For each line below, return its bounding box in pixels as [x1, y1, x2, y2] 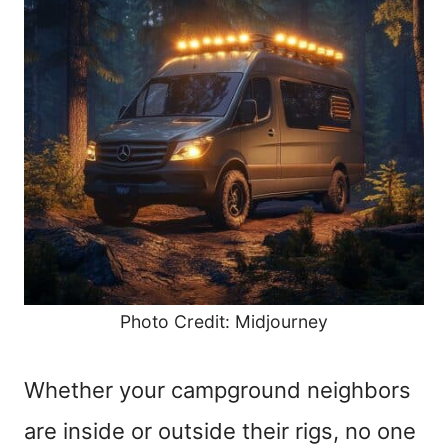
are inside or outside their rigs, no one [24, 418, 416, 445]
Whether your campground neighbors [24, 377, 411, 404]
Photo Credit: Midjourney [120, 311, 328, 333]
